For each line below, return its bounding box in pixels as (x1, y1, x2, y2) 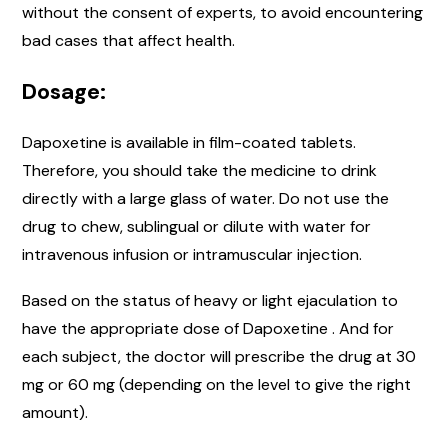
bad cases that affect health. (22, 29, 239, 51)
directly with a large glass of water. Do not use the (22, 187, 389, 209)
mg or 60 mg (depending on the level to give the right (22, 373, 411, 395)
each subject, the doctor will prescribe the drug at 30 (22, 345, 416, 367)
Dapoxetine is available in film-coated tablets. (22, 131, 356, 153)
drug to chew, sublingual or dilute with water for (22, 215, 371, 237)
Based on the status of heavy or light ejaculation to (22, 289, 398, 311)
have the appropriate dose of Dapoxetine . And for (22, 317, 394, 339)
